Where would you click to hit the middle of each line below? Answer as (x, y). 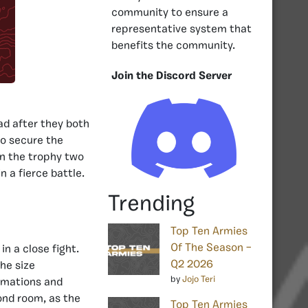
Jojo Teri (199, 279)
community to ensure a (170, 13)
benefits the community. (173, 46)
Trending (151, 205)
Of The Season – (211, 248)
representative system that (181, 29)
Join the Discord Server (172, 76)
